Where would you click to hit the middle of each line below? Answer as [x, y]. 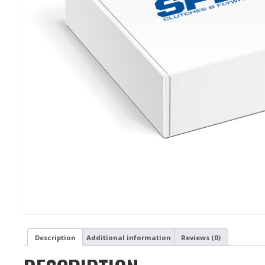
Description [55, 237]
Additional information [128, 237]
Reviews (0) [201, 237]
